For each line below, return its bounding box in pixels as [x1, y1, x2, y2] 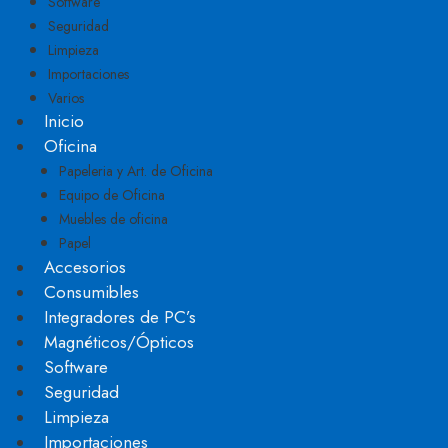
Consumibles [44, 280, 139, 304]
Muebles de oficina [59, 209, 168, 229]
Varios [48, 88, 84, 108]
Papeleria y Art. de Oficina [59, 161, 213, 181]
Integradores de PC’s [44, 305, 196, 329]
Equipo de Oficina [59, 185, 165, 205]
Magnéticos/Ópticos [44, 330, 194, 354]
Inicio [44, 109, 84, 133]
